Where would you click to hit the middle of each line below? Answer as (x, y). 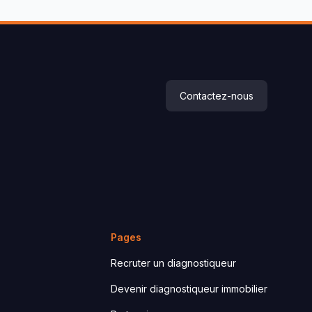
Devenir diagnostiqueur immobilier (189, 289)
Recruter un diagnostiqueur (173, 263)
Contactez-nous (217, 96)
